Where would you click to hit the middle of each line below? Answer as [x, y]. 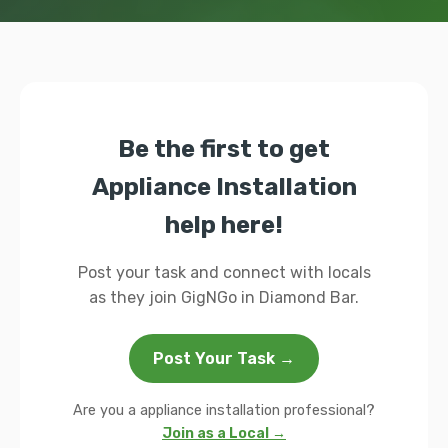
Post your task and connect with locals [224, 272]
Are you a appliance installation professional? [224, 410]
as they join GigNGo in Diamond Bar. [224, 297]
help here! [224, 225]
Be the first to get [224, 149]
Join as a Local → [224, 433]
